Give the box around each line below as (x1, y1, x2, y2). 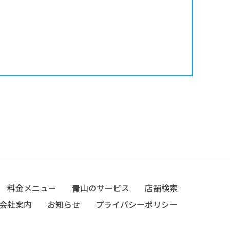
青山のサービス (72, 182, 129, 194)
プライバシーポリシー (95, 198, 178, 210)
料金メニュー (7, 182, 56, 194)
